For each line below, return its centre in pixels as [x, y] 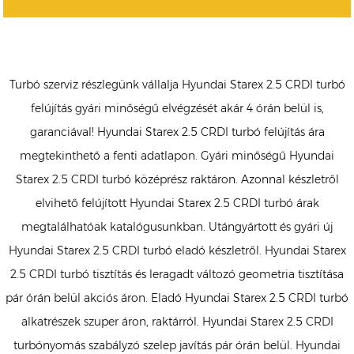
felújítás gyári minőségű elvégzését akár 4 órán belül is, [177, 109]
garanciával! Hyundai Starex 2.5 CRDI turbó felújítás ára [177, 132]
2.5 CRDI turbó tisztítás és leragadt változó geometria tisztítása [177, 275]
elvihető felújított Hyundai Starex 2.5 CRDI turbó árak [177, 203]
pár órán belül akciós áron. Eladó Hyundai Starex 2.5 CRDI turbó [177, 298]
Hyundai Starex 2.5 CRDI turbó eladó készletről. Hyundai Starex [177, 251]
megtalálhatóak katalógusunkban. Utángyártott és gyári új [177, 227]
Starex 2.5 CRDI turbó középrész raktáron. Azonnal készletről [177, 180]
